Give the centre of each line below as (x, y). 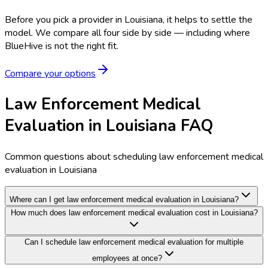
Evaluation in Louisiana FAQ (109, 126)
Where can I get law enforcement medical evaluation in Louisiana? (124, 199)
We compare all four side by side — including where (143, 33)
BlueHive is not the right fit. (62, 46)
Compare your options (50, 74)
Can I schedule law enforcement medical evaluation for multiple (134, 242)
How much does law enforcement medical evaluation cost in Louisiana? (134, 212)
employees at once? (127, 258)
